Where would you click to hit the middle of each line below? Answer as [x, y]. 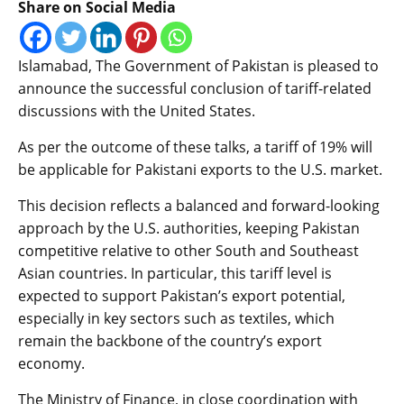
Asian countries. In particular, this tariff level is [175, 274]
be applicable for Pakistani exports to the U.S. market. [200, 170]
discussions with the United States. [137, 111]
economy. [51, 364]
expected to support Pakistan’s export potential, [182, 296]
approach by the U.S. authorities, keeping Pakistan [189, 229]
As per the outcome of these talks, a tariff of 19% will [195, 147]
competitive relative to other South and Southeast [188, 251]
